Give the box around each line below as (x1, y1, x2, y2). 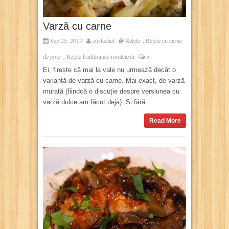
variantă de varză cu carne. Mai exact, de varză (43, 77, 185, 85)
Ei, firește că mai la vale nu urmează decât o (43, 66, 176, 74)
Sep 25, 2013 (49, 36, 82, 45)
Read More (149, 117, 181, 125)
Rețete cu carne (146, 36, 182, 45)
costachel (93, 36, 114, 45)
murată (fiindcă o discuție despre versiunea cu (43, 87, 179, 96)
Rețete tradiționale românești (66, 52, 134, 61)
